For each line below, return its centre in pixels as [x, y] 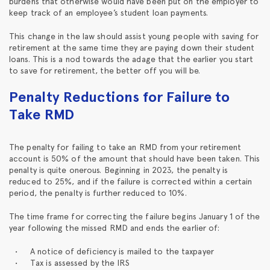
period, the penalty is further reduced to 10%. [98, 193]
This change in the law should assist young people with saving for [134, 36]
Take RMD [42, 114]
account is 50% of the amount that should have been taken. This [135, 158]
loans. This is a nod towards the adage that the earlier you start [131, 59]
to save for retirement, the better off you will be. [105, 70]
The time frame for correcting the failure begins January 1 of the [135, 216]
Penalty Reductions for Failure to [120, 96]
